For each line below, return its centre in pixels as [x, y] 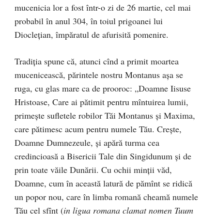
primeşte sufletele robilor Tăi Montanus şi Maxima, [105, 115]
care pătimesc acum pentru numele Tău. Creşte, [98, 129]
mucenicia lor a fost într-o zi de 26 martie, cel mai [103, 7]
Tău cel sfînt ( [39, 210]
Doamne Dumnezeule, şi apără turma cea [87, 142]
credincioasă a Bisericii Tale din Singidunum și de [103, 156]
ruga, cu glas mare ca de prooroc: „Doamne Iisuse [103, 88]
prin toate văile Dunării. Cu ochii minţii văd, [93, 170]
